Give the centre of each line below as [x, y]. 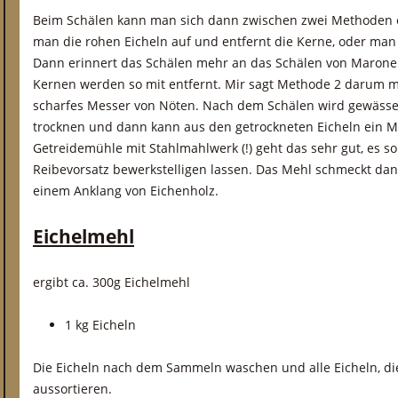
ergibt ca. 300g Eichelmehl [111, 282]
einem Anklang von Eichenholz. [126, 191]
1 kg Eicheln [100, 325]
